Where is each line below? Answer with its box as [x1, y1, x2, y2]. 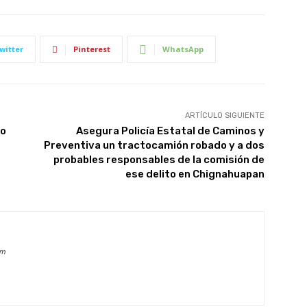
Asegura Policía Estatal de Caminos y [75, 125, 265, 137]
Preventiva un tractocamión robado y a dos [43, 139, 265, 151]
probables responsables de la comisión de [53, 153, 265, 166]
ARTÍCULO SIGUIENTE [184, 111, 265, 120]
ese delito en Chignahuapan [125, 168, 265, 180]
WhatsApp [162, 44, 204, 54]
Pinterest [73, 44, 110, 54]
